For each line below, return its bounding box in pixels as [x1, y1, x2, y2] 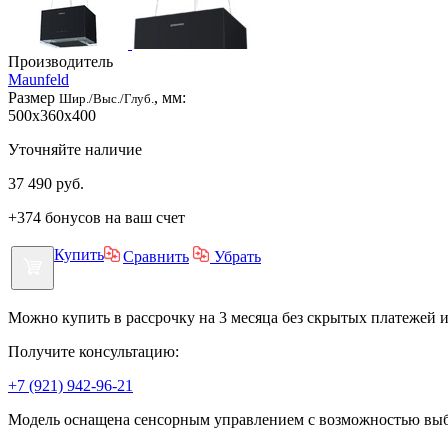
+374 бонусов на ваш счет [8, 208, 185, 226]
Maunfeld [8, 70, 69, 88]
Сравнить [123, 247, 189, 265]
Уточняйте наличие [8, 140, 142, 158]
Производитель [8, 52, 113, 70]
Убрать [210, 247, 261, 265]
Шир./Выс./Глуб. [59, 90, 154, 106]
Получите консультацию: [8, 342, 179, 360]
